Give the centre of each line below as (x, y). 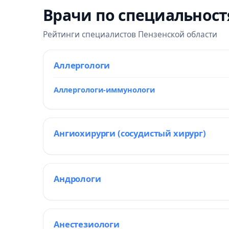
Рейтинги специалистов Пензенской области (130, 34)
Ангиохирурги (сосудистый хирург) (130, 133)
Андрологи (77, 179)
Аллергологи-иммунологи (104, 89)
